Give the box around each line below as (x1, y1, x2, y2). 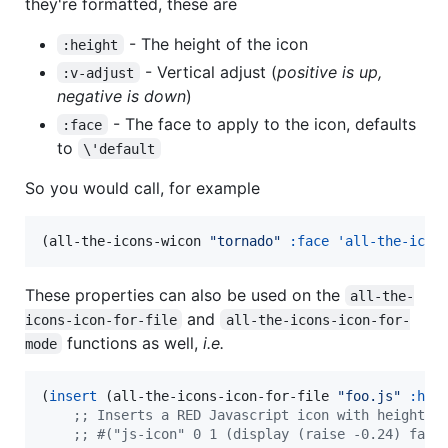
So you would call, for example (25, 177, 260, 198)
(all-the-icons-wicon (41, 232, 209, 249)
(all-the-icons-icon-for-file (97, 387, 337, 404)
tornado (217, 232, 273, 249)
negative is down (57, 85, 186, 106)
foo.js (345, 387, 393, 404)
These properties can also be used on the (25, 284, 345, 305)
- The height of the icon (123, 33, 308, 54)
